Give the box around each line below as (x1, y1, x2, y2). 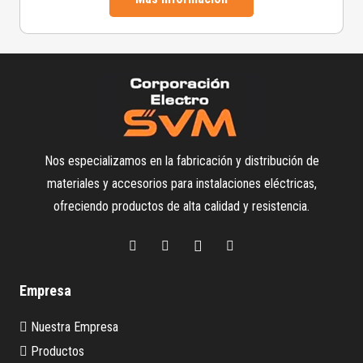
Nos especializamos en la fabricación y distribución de (44, 152, 319, 169)
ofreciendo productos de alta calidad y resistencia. (53, 198, 310, 214)
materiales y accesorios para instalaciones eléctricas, (46, 175, 317, 191)
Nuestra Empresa (28, 318, 118, 335)
